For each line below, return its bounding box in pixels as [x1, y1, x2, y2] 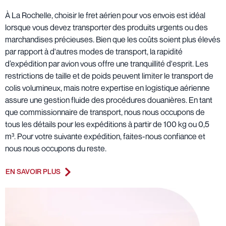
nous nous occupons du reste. [5, 143, 106, 153]
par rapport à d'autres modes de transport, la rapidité [5, 46, 183, 56]
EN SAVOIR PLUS [6, 167, 61, 176]
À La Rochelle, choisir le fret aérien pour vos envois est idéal [5, 10, 205, 20]
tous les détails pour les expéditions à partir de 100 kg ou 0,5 [5, 119, 209, 129]
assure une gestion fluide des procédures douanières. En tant [5, 94, 212, 105]
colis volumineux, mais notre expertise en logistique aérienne [5, 82, 210, 93]
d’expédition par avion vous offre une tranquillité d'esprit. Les [5, 58, 208, 69]
